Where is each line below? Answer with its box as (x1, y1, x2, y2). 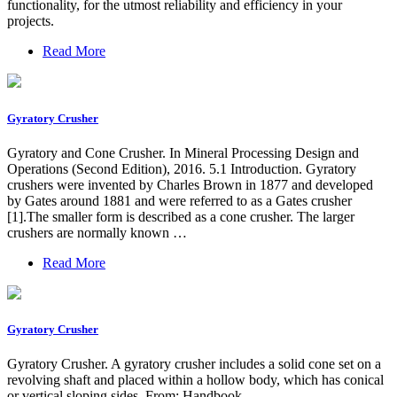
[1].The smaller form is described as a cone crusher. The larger (7, 208, 354, 224)
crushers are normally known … (7, 224, 187, 240)
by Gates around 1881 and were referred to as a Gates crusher (7, 192, 352, 208)
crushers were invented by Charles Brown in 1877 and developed (7, 176, 373, 192)
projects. (7, 13, 54, 29)
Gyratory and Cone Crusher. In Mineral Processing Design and (7, 144, 359, 160)
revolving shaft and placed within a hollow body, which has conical (7, 372, 384, 388)
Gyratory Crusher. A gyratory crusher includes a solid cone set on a (7, 356, 381, 372)
